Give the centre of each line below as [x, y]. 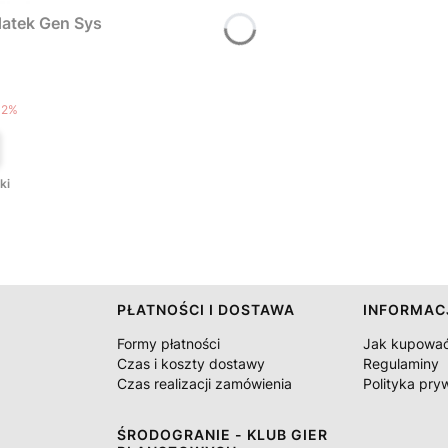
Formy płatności [168, 343]
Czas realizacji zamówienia [204, 383]
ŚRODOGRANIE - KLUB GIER [222, 434]
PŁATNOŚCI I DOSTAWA [205, 309]
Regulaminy [401, 363]
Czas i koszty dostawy [190, 363]
